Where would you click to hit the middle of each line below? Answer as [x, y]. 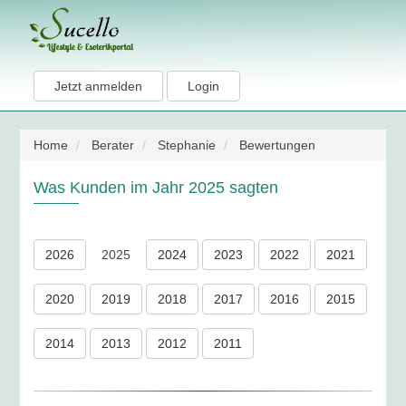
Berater [113, 145]
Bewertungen [278, 145]
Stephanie [187, 145]
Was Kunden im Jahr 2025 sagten [156, 188]
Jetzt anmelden [99, 86]
